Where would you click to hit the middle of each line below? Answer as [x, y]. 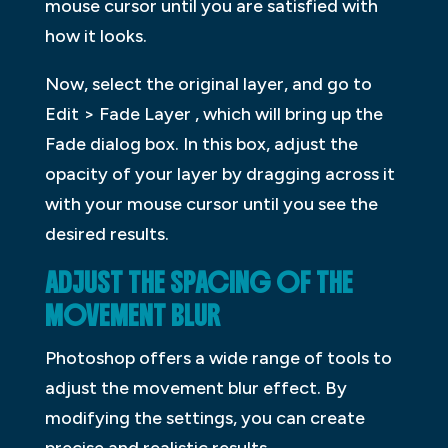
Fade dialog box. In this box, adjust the [201, 143]
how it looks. [95, 35]
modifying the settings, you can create [204, 417]
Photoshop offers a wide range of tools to [218, 357]
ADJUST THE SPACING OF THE [198, 282]
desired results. [106, 233]
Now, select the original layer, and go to [208, 83]
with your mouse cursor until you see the [211, 203]
